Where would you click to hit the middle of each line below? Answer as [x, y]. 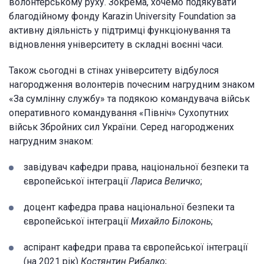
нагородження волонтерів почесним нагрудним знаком [132, 84]
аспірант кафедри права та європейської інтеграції [136, 247]
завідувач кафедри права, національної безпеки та [136, 167]
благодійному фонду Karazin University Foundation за [122, 16]
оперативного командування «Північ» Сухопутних [119, 113]
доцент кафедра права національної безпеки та [129, 207]
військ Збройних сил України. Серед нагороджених [121, 127]
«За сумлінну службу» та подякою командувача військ [129, 98]
